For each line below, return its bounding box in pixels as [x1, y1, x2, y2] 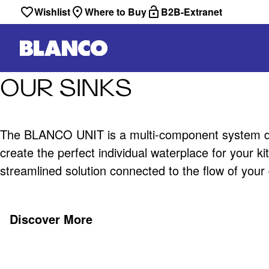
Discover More [10, 210, 92, 228]
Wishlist [34, 5, 70, 19]
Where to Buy [85, 5, 147, 19]
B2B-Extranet [161, 5, 222, 19]
